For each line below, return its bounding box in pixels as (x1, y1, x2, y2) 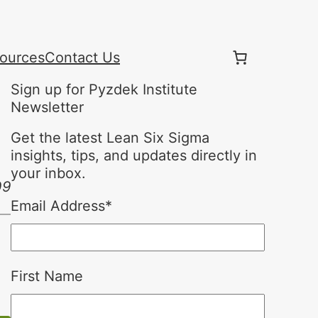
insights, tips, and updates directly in (10, 147, 257, 164)
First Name (10, 268, 83, 285)
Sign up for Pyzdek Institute (10, 81, 197, 98)
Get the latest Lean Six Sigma (10, 129, 209, 146)
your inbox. (10, 165, 86, 182)
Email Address (10, 197, 105, 214)
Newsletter (10, 99, 84, 116)
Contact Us (45, 49, 120, 66)
